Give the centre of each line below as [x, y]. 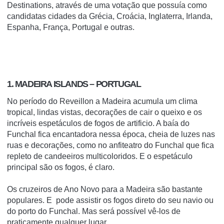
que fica [199, 145]
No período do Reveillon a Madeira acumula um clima [102, 101]
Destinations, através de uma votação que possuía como [107, 5]
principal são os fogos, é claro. [61, 167]
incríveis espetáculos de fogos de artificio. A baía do [98, 123]
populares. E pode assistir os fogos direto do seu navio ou [110, 200]
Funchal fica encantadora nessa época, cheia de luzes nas [111, 134]
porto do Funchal [48, 211]
